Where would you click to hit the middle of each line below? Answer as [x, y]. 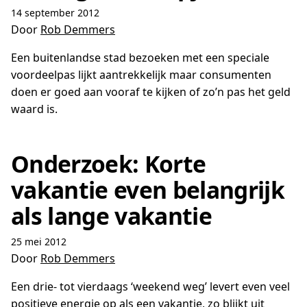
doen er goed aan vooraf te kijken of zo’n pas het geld [151, 92]
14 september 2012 [55, 13]
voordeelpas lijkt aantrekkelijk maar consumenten [141, 75]
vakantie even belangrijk [148, 190]
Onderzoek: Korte [109, 164]
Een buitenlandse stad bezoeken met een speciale [140, 58]
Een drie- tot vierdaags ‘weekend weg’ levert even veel [150, 286]
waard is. [34, 109]
